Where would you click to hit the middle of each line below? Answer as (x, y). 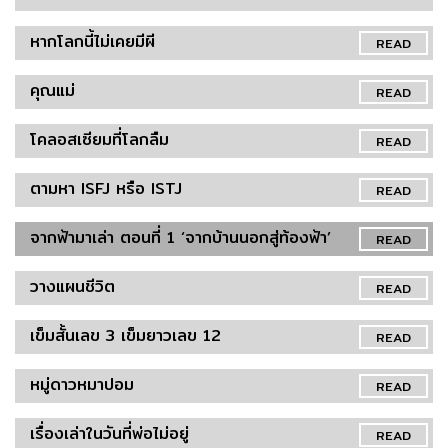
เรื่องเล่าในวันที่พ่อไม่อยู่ (109, 433)
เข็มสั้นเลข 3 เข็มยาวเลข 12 (125, 335)
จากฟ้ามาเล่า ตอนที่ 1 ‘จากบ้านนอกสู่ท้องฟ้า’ (180, 237)
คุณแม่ (52, 90)
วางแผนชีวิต (72, 286)
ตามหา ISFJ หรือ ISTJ (106, 188)
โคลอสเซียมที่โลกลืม (99, 139)
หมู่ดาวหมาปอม (82, 384)
